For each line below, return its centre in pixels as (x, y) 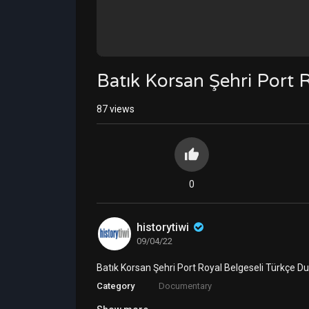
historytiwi (164, 227)
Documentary (185, 286)
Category (116, 286)
